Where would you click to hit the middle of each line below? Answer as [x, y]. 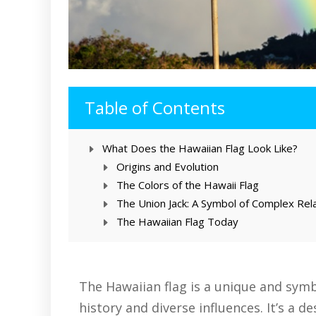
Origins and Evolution [168, 167]
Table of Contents [155, 107]
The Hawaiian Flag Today [177, 222]
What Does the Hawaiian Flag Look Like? [200, 148]
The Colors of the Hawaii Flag [188, 185]
